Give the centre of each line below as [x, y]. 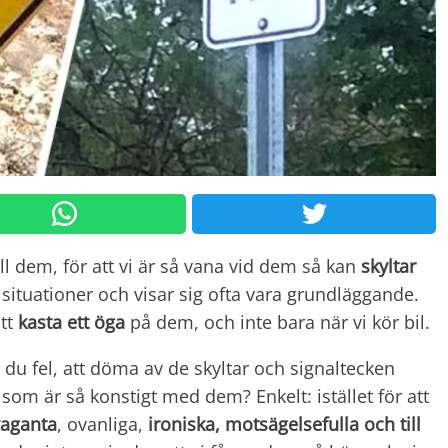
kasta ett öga [71, 321]
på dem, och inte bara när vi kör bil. [277, 321]
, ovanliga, [102, 423]
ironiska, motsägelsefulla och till [284, 423]
